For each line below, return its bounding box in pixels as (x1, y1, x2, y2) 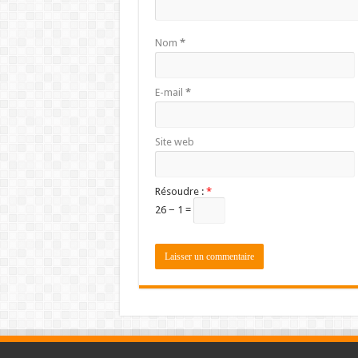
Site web (154, 135, 194, 148)
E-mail (154, 86, 185, 98)
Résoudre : (154, 185, 206, 197)
